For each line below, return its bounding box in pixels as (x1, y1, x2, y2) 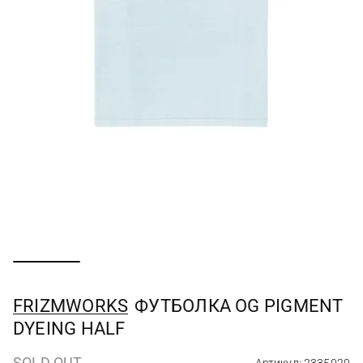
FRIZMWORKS (13, 296, 129, 316)
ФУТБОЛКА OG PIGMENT (135, 296, 344, 316)
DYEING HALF (13, 318, 126, 339)
